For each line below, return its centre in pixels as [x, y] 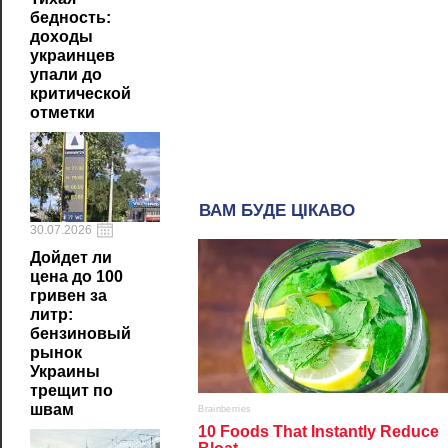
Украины [65, 371]
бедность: [70, 17]
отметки [62, 112]
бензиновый [80, 333]
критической [80, 93]
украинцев [72, 55]
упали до [66, 74]
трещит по [71, 390]
